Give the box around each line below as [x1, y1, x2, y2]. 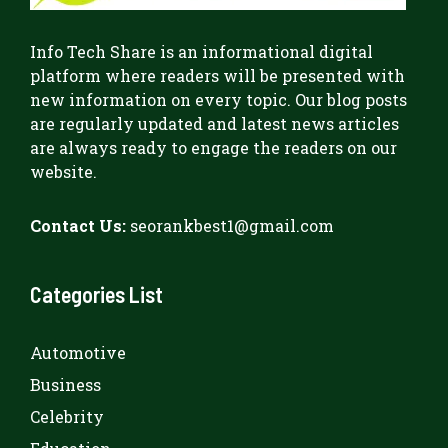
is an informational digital [156, 40, 373, 62]
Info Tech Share [30, 40, 156, 62]
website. [30, 160, 101, 182]
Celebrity [30, 405, 104, 427]
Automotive [30, 341, 126, 363]
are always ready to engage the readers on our [30, 136, 397, 158]
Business [30, 373, 101, 395]
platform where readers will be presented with [30, 64, 405, 86]
